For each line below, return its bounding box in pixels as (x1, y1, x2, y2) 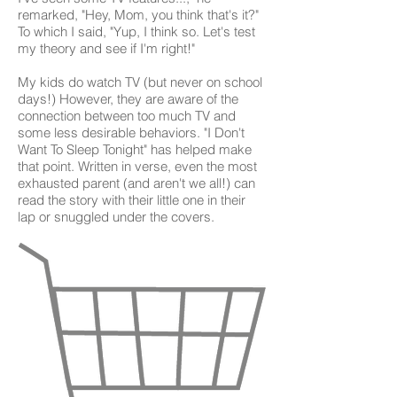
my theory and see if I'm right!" (18, 40, 195, 57)
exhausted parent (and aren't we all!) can (18, 175, 255, 191)
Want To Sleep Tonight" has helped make (18, 141, 252, 158)
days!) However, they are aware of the (18, 90, 238, 107)
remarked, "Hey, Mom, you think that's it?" (18, 6, 259, 23)
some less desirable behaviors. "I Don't (18, 124, 245, 141)
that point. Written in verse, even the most (18, 158, 257, 175)
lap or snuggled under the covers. (18, 208, 214, 225)
